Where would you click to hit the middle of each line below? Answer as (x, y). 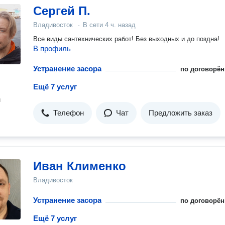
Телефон (69, 113)
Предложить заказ (181, 113)
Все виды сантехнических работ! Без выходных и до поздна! (126, 39)
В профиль (52, 48)
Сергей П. (62, 11)
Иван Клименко (80, 166)
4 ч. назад (120, 25)
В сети (94, 25)
